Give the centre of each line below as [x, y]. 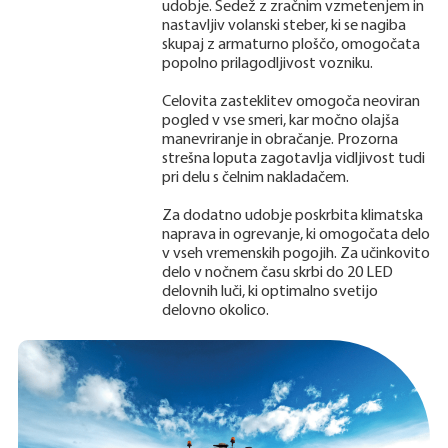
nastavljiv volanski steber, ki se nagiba [283, 25]
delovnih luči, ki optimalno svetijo [269, 291]
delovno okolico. [215, 310]
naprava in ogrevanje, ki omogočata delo [295, 234]
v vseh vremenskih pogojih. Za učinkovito [295, 253]
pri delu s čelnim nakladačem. [255, 177]
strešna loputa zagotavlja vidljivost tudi [293, 158]
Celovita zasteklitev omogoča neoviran [290, 101]
